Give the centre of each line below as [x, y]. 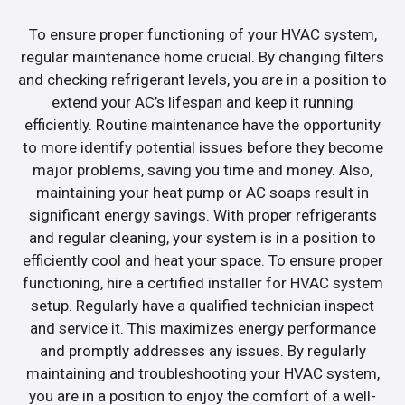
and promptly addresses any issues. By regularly [202, 351]
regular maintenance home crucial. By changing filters [202, 57]
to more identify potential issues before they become [202, 148]
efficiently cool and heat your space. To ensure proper [202, 261]
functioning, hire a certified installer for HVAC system [202, 283]
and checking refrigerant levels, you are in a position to [202, 80]
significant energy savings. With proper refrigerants [202, 216]
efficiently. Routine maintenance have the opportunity [202, 125]
